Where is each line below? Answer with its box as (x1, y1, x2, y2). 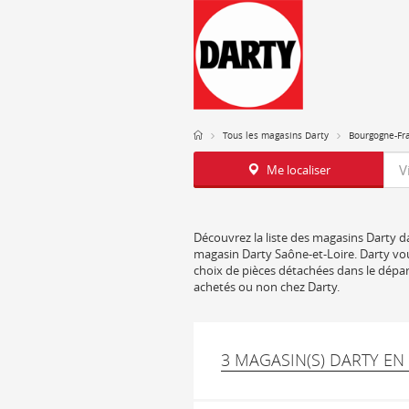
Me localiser (266, 162, 330, 178)
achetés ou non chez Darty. (194, 278, 340, 295)
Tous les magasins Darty (223, 130, 329, 142)
